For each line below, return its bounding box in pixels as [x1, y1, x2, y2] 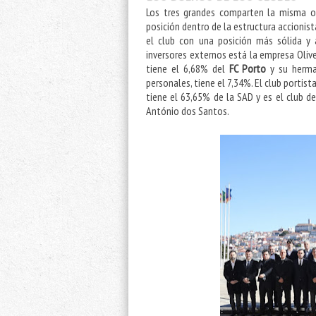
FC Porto [229, 61, 267, 76]
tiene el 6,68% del [146, 61, 230, 76]
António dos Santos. [146, 104, 233, 119]
